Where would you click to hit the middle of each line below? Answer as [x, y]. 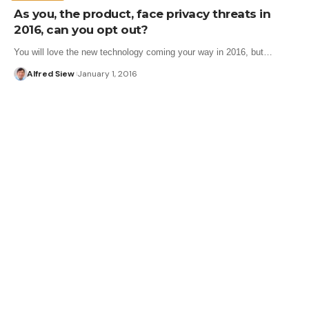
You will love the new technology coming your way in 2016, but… [143, 52]
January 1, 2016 [107, 73]
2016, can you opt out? [81, 29]
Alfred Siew [50, 73]
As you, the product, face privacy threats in [142, 13]
